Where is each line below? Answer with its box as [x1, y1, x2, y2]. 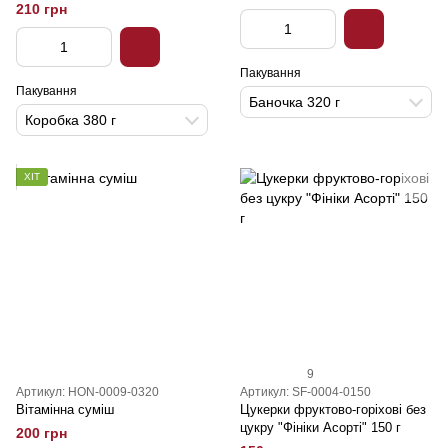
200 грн [16, 425, 67, 441]
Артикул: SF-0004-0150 [240, 385, 371, 399]
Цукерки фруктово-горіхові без [240, 402, 426, 417]
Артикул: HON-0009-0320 [16, 385, 159, 399]
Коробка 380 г [25, 112, 116, 128]
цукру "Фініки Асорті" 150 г [240, 420, 401, 435]
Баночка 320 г [249, 94, 340, 110]
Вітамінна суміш [16, 402, 114, 417]
